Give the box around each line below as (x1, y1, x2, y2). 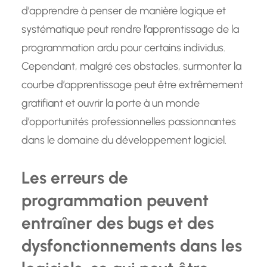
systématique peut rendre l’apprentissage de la (21, 23, 239, 36)
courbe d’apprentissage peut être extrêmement (21, 78, 243, 92)
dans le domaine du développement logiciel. (21, 133, 226, 147)
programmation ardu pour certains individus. (21, 41, 225, 55)
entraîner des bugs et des (21, 213, 214, 234)
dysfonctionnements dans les (21, 235, 242, 256)
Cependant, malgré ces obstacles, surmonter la (21, 60, 241, 73)
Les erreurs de (21, 167, 128, 188)
